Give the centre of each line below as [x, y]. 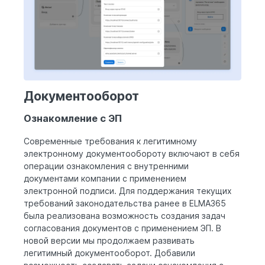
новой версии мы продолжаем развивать [109, 240]
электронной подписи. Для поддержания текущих [128, 190]
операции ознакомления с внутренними [106, 166]
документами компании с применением [105, 178]
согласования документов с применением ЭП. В [122, 228]
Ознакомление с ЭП [73, 119]
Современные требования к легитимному [110, 141]
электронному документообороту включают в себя [132, 153]
